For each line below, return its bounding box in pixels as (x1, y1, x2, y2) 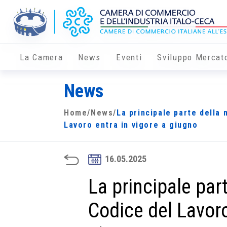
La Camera (20, 52, 63, 63)
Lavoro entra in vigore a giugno (64, 120, 198, 130)
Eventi (116, 52, 142, 63)
